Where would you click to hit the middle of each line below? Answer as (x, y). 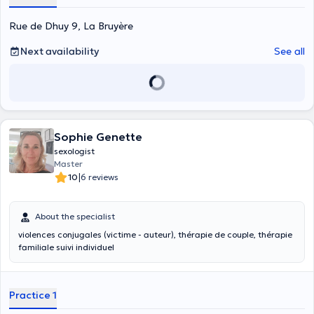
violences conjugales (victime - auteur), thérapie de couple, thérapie (155, 234)
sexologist (74, 151)
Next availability (60, 51)
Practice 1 (33, 295)
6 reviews (100, 177)
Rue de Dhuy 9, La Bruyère (71, 26)
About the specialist (75, 216)
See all (289, 51)
